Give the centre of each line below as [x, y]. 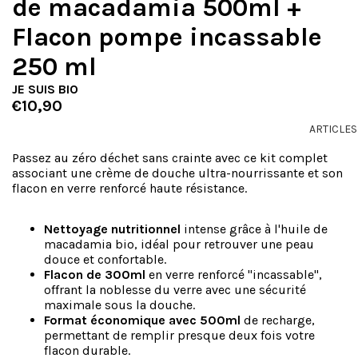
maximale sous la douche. [119, 305]
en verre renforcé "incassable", [234, 274]
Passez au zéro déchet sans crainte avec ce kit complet [170, 158]
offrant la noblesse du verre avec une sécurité [175, 290]
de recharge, [278, 320]
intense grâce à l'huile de [256, 229]
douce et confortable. [105, 259]
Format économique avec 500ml [142, 320]
